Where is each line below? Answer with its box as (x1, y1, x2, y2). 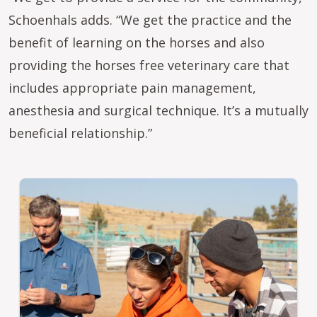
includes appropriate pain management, (8, 79, 256, 96)
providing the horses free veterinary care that (8, 57, 289, 74)
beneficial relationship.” (8, 125, 152, 142)
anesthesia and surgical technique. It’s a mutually (8, 102, 309, 119)
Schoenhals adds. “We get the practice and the (8, 11, 292, 28)
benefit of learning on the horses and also (8, 34, 265, 51)
